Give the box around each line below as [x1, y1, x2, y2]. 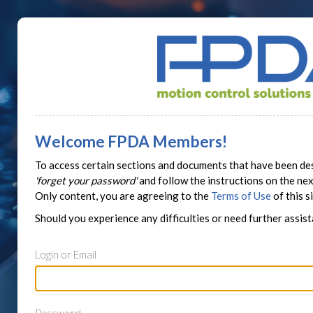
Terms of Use [211, 189, 271, 203]
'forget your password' [35, 174, 137, 187]
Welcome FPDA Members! [35, 132, 227, 152]
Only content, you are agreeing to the [35, 189, 211, 203]
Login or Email [35, 248, 96, 261]
